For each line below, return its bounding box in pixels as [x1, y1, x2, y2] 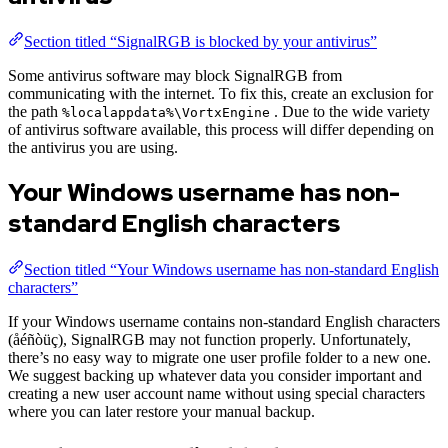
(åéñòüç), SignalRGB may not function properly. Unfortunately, [8, 330, 411, 348]
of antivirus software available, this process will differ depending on [8, 120, 434, 138]
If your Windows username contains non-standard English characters [8, 312, 440, 330]
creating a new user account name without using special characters [8, 384, 425, 402]
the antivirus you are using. [8, 138, 178, 156]
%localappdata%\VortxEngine [62, 104, 270, 120]
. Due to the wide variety [270, 102, 430, 120]
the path [8, 102, 62, 120]
